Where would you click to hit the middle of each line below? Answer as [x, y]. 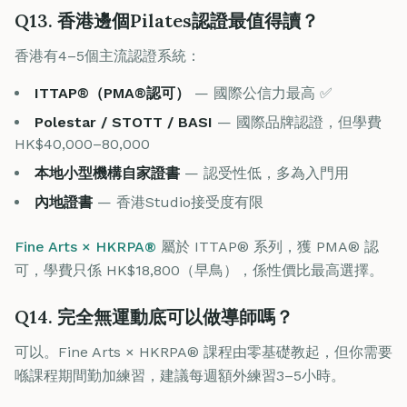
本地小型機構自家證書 [107, 173]
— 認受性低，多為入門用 [264, 173]
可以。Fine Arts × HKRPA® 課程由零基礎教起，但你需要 [203, 352]
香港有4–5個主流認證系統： [108, 56]
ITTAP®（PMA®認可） [112, 93]
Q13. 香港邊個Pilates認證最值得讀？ [167, 20]
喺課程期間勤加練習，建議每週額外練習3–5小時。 [180, 376]
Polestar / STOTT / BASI [124, 122]
